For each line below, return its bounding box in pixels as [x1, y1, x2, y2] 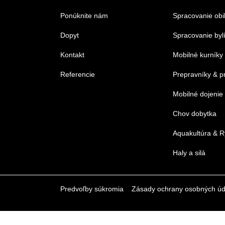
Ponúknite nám [60, 11, 108, 20]
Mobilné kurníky [173, 50, 223, 59]
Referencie [60, 70, 95, 78]
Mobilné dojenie [173, 89, 223, 98]
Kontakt [60, 50, 84, 59]
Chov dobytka [173, 109, 216, 118]
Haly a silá [173, 148, 205, 157]
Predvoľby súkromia [60, 184, 124, 193]
